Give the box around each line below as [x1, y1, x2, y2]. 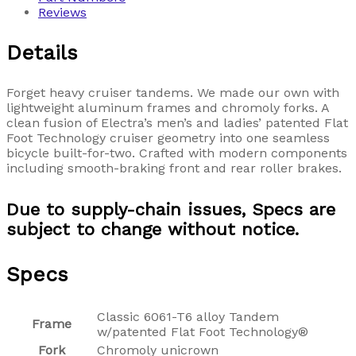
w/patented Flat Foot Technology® [97, 323, 308, 339]
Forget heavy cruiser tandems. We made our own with [6, 85, 339, 101]
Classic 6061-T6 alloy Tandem [97, 308, 279, 324]
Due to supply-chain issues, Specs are [6, 199, 335, 219]
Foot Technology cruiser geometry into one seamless [6, 130, 330, 146]
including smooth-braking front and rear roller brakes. [6, 161, 342, 176]
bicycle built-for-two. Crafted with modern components [6, 145, 347, 161]
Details [6, 41, 78, 65]
